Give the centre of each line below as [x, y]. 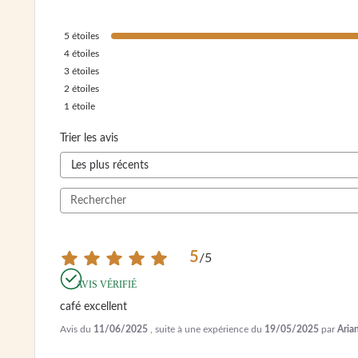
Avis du [77, 330]
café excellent [93, 307]
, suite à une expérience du [207, 330]
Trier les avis [89, 139]
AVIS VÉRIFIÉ [106, 285]
